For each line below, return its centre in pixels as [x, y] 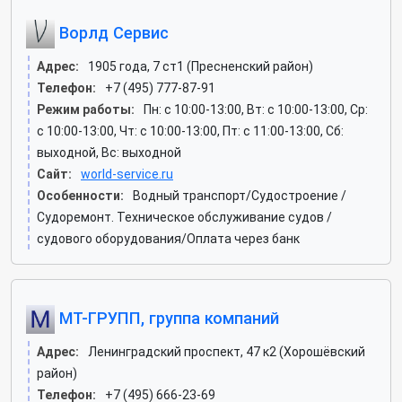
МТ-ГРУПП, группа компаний [167, 318]
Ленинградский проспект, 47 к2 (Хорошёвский [227, 352]
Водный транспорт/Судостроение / [240, 196]
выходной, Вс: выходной [109, 153]
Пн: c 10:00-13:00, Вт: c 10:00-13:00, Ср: [256, 109]
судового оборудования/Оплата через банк [168, 239]
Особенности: [80, 196]
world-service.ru [127, 174]
